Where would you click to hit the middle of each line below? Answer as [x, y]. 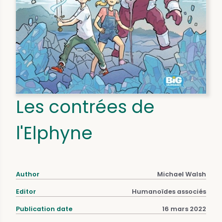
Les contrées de [85, 107]
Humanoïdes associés [169, 192]
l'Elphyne [54, 133]
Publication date [44, 209]
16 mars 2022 [184, 209]
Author [28, 174]
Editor [26, 192]
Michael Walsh [182, 174]
